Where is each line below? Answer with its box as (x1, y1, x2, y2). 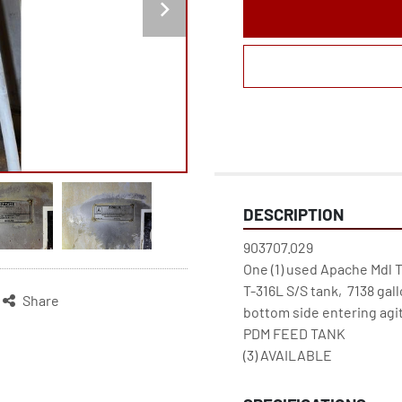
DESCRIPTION (243, 204, 344, 224)
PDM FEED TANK (243, 325, 345, 342)
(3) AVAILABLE (243, 346, 332, 363)
